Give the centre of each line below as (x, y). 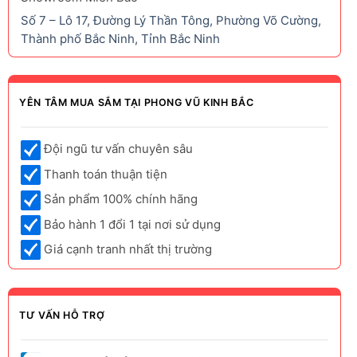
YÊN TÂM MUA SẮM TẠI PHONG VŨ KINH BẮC (137, 103)
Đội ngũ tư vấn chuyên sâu (117, 149)
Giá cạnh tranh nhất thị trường (126, 249)
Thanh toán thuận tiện (104, 174)
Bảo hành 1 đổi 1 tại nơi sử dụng (131, 224)
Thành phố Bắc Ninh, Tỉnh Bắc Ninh (120, 38)
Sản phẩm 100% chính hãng (119, 199)
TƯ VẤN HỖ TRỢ (62, 315)
